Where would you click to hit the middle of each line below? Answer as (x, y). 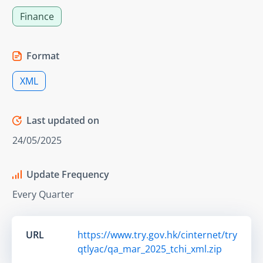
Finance (37, 16)
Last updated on (63, 120)
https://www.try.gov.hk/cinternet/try (157, 235)
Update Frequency (68, 174)
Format (43, 55)
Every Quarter (43, 194)
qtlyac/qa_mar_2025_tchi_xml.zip (150, 249)
